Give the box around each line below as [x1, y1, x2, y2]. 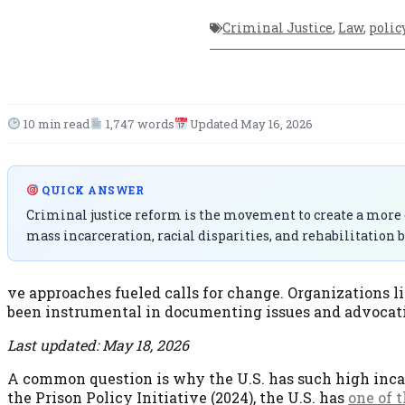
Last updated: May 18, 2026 [7, 335, 189, 354]
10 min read [20, 116, 89, 132]
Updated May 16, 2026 [187, 116, 314, 132]
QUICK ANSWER [38, 183, 145, 197]
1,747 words [102, 116, 174, 132]
